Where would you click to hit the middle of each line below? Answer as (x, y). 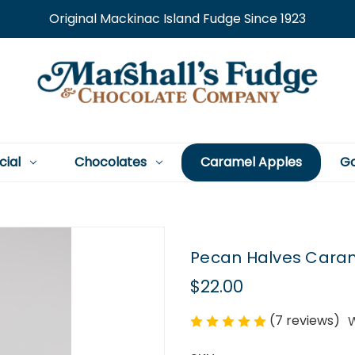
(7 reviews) (306, 321)
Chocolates (110, 162)
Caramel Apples (251, 162)
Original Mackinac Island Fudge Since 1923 (177, 19)
